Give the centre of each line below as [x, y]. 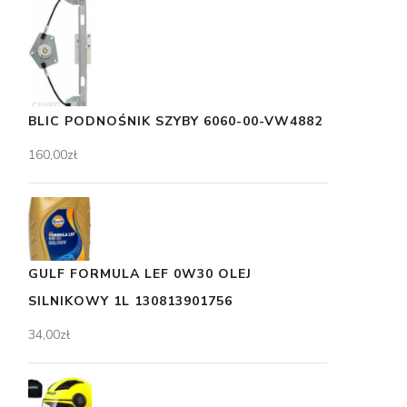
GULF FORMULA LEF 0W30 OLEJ [140, 274]
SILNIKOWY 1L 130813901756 [130, 302]
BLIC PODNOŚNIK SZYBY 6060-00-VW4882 [175, 122]
